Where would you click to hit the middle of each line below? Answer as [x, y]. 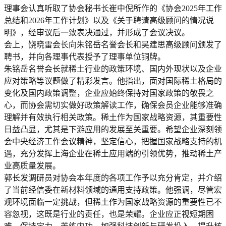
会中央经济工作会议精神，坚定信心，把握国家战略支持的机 [113, 141]
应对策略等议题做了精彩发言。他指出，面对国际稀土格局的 [113, 81]
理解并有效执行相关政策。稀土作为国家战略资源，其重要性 [113, 117]
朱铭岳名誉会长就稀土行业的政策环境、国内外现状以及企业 [113, 69]
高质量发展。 [36, 165]
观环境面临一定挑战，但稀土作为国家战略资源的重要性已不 [113, 202]
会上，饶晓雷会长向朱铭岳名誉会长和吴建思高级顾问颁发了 [113, 44]
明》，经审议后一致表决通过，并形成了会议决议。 [98, 32]
